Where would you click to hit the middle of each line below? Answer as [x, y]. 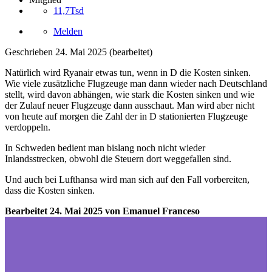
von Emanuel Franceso [151, 211]
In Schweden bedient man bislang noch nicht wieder [105, 148]
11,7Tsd [69, 11]
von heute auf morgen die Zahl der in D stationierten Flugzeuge [126, 117]
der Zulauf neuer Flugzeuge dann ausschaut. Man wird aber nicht [130, 106]
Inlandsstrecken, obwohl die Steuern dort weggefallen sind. [119, 159]
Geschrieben [30, 52]
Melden [68, 32]
